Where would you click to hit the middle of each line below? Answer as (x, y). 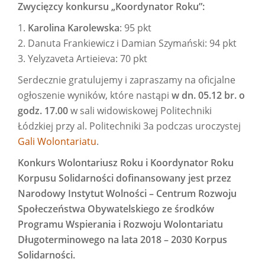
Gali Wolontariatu (57, 141)
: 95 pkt (135, 28)
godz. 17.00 (43, 110)
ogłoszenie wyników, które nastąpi (95, 95)
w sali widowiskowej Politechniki (140, 110)
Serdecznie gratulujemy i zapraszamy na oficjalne (127, 80)
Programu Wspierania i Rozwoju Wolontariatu (120, 224)
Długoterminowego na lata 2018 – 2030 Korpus (122, 239)
